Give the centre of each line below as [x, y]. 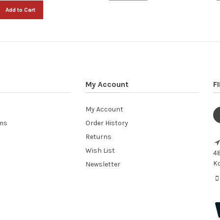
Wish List [100, 150]
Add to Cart [20, 10]
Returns [98, 137]
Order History [107, 123]
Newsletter [103, 164]
